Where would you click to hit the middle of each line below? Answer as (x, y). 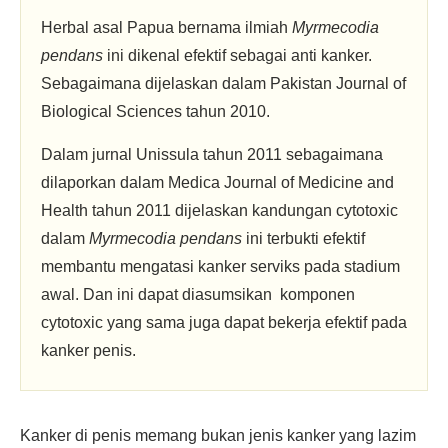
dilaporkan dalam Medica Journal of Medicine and (217, 182)
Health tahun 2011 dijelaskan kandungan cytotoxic (219, 210)
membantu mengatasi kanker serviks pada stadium (220, 266)
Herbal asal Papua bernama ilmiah (166, 27)
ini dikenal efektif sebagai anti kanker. (239, 55)
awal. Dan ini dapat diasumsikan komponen (198, 294)
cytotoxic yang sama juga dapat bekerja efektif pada (224, 322)
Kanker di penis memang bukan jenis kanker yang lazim (218, 435)
